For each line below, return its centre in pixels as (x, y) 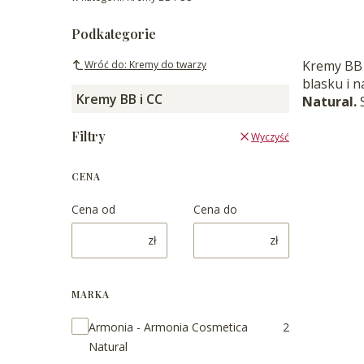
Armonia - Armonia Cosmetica (168, 327)
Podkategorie (114, 34)
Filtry (89, 136)
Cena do (215, 210)
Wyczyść (270, 136)
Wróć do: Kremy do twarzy (145, 65)
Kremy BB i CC (120, 99)
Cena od (93, 210)
